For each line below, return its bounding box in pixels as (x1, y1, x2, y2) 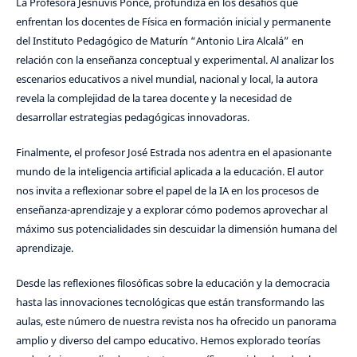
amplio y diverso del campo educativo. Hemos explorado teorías (15, 333, 320, 348)
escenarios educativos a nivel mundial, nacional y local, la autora (15, 72, 318, 87)
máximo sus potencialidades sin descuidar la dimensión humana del (15, 222, 337, 237)
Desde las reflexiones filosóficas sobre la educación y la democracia (15, 276, 330, 291)
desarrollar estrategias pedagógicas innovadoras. (15, 110, 249, 125)
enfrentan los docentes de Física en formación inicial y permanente (15, 14, 331, 29)
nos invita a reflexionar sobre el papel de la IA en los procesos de (15, 183, 319, 198)
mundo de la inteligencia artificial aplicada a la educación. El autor (15, 164, 324, 179)
